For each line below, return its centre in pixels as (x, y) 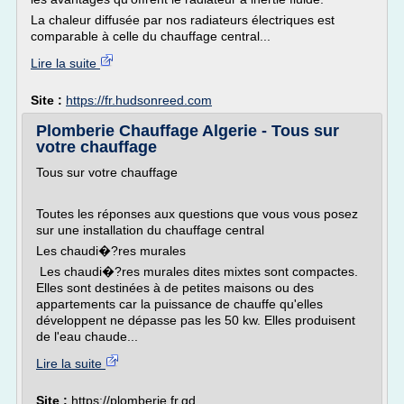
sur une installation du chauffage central (152, 230)
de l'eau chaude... (87, 336)
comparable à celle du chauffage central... (151, 36)
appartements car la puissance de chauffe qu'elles (179, 304)
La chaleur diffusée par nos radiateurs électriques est (183, 20)
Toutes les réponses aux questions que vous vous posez (197, 214)
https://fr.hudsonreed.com (139, 100)
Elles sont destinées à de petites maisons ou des (175, 288)
